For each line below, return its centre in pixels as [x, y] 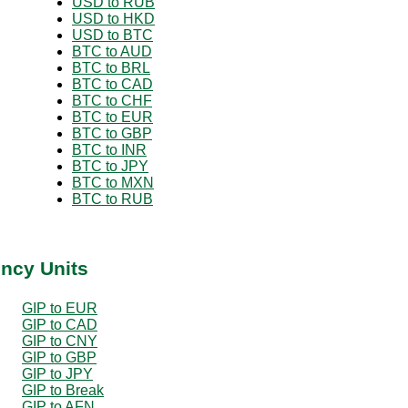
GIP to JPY [57, 373]
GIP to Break [63, 390]
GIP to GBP [59, 357]
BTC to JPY [110, 166]
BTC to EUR [112, 117]
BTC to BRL [111, 67]
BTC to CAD [112, 84]
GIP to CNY [60, 341]
